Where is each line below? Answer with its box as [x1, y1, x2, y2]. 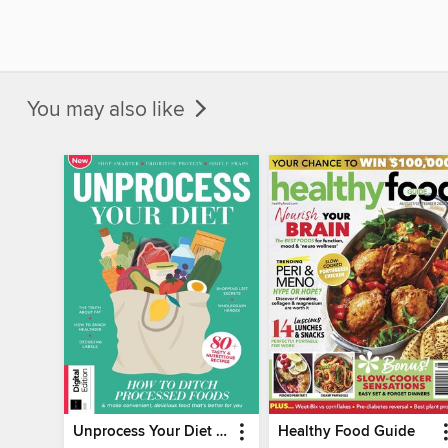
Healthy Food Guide [277, 422, 415, 441]
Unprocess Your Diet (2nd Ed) [216, 422, 228, 441]
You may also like [27, 96, 190, 123]
